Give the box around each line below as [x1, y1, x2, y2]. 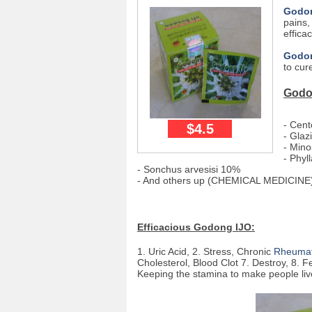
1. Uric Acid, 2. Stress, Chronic [137, 245, 274, 257]
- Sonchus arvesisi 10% [137, 164, 240, 175]
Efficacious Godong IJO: [137, 221, 255, 233]
